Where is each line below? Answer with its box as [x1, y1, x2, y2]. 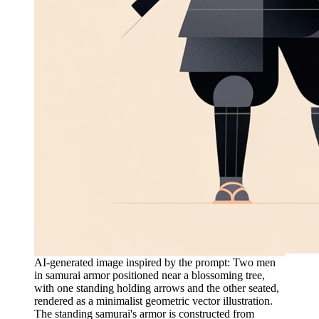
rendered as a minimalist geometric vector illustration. [34, 294, 273, 307]
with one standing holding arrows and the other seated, [34, 281, 279, 294]
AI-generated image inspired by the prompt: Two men [34, 256, 276, 268]
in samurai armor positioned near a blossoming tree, [34, 268, 265, 281]
